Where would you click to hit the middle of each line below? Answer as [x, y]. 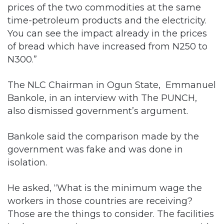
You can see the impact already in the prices [107, 33]
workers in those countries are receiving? [101, 200]
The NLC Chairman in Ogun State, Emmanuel [112, 84]
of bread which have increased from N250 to [107, 46]
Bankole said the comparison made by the [103, 136]
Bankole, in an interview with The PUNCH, [102, 97]
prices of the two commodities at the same [104, 7]
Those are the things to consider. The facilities [111, 213]
